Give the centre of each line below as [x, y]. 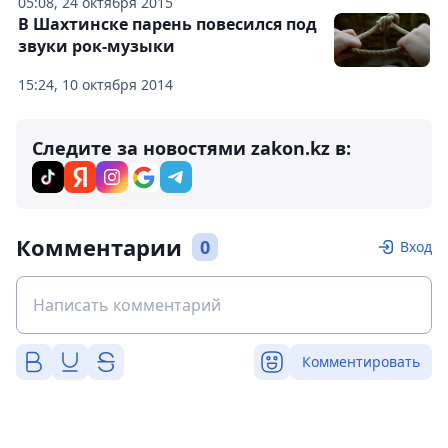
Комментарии [99, 247]
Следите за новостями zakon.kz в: [191, 148]
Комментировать [361, 362]
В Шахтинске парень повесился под [167, 24]
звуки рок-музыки [96, 46]
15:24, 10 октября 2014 [95, 85]
